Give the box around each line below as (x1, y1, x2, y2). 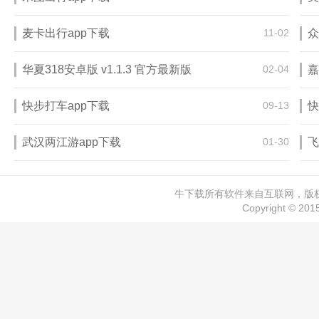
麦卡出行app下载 (22, 27, 110, 39)
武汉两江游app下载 (22, 136, 121, 148)
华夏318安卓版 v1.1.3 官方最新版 (22, 63, 192, 75)
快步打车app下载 (22, 100, 110, 112)
